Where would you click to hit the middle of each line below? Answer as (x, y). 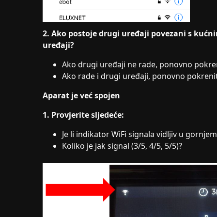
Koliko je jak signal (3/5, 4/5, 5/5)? (122, 146)
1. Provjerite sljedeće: (83, 115)
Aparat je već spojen (81, 95)
